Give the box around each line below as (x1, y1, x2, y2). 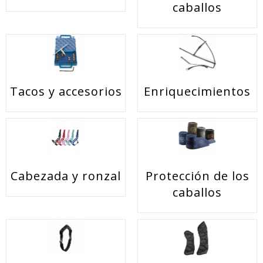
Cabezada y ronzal (11, 167, 121, 184)
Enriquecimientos (144, 83, 251, 100)
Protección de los (145, 167, 249, 184)
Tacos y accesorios (9, 83, 122, 100)
